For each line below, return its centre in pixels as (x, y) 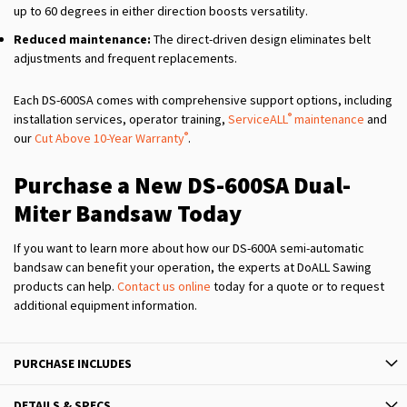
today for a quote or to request (298, 287)
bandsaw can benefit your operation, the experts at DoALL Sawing (193, 268)
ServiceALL (258, 119)
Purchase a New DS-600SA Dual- (182, 185)
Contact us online (164, 287)
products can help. (65, 287)
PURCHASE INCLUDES (73, 364)
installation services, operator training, (121, 119)
